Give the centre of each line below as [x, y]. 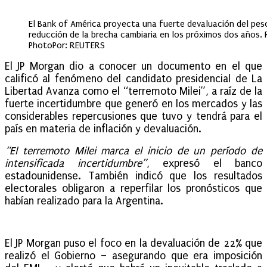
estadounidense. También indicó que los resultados [133, 176]
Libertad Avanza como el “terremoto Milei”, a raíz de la [133, 91]
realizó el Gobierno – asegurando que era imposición [133, 256]
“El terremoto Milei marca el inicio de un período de [133, 151]
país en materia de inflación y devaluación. [103, 129]
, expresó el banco [204, 163]
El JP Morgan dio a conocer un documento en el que [133, 66]
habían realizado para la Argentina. [84, 201]
